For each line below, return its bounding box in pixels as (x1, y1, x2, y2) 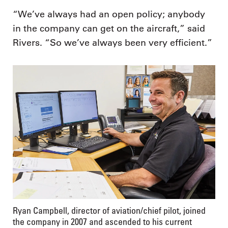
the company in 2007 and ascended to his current (13, 215, 192, 227)
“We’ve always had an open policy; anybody (13, 9, 205, 20)
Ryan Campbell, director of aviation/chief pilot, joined (13, 204, 206, 216)
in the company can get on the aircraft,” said (13, 23, 205, 34)
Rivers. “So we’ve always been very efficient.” (13, 37, 212, 48)
